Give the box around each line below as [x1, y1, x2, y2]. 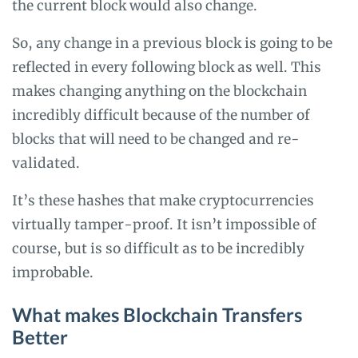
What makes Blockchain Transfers [12, 302, 302, 326]
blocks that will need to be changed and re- [12, 129, 300, 148]
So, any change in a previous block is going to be [12, 34, 332, 52]
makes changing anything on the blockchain [12, 82, 307, 100]
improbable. [12, 263, 93, 281]
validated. [12, 153, 80, 172]
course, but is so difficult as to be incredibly [12, 239, 304, 257]
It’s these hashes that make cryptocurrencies [12, 191, 314, 209]
